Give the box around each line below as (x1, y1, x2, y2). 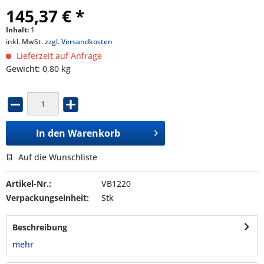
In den (36, 126, 66, 140)
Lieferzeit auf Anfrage (14, 50, 102, 61)
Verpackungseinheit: (6, 192, 89, 203)
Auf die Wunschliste (16, 151, 97, 163)
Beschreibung (12, 221, 67, 233)
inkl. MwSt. (6, 37, 45, 47)
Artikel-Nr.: (6, 177, 51, 189)
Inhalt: (6, 25, 31, 35)
